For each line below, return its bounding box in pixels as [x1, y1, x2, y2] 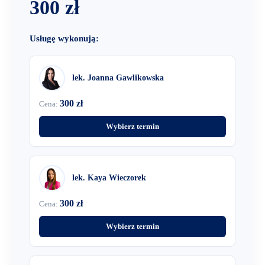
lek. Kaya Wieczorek [72, 173, 146, 182]
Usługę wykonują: [30, 34, 99, 43]
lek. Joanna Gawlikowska [72, 73, 164, 82]
